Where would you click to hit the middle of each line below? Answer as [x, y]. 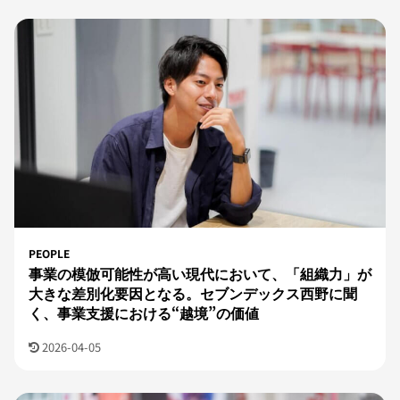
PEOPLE [49, 254]
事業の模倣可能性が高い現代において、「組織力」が [200, 274]
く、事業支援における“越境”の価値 [144, 313]
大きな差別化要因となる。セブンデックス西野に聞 [193, 293]
